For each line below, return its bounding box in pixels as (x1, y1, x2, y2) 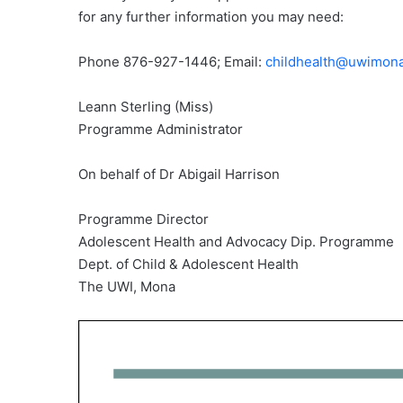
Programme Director (78, 210, 209, 228)
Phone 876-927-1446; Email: (78, 53, 265, 71)
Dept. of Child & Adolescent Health (78, 255, 299, 273)
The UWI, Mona (78, 278, 175, 296)
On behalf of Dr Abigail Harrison (78, 166, 280, 184)
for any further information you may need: (78, 8, 344, 26)
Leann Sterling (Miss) (78, 98, 213, 116)
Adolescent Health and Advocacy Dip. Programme (78, 233, 394, 251)
